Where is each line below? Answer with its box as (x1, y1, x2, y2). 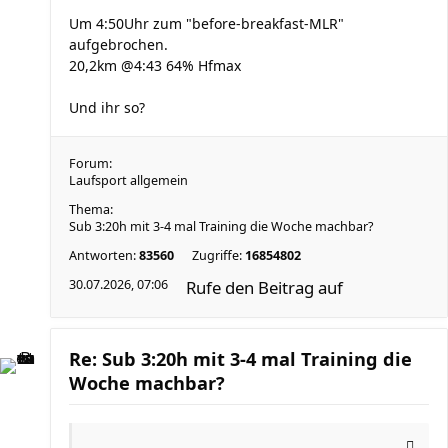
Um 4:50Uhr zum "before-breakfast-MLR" (69, 14, 344, 33)
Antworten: (69, 247, 139, 264)
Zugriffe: (192, 247, 245, 264)
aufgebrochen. (69, 35, 168, 54)
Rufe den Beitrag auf (186, 276, 343, 299)
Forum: (69, 155, 112, 172)
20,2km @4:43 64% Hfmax (69, 56, 241, 75)
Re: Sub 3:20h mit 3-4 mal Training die (69, 347, 412, 371)
